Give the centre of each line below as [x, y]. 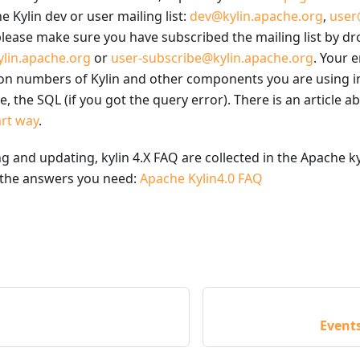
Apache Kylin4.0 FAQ [201, 179]
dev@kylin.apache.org [256, 16]
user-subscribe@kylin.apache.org [212, 58]
